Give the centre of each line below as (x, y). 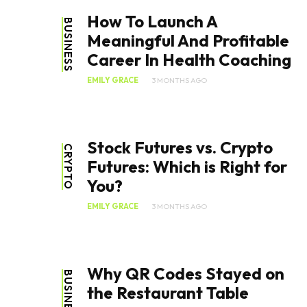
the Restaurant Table (168, 293)
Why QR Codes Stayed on (186, 274)
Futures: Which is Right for (187, 167)
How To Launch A (152, 22)
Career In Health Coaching (189, 60)
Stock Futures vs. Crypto (180, 148)
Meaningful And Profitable (188, 41)
